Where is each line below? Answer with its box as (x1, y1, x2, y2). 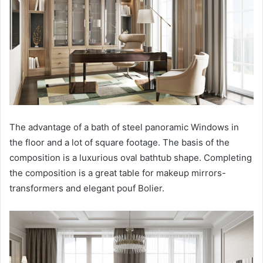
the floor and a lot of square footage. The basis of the (9, 137, 230, 149)
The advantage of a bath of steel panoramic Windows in (9, 122, 239, 133)
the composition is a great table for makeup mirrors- (9, 167, 226, 179)
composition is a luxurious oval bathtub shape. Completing (9, 152, 252, 164)
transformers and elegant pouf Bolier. (9, 183, 164, 194)
